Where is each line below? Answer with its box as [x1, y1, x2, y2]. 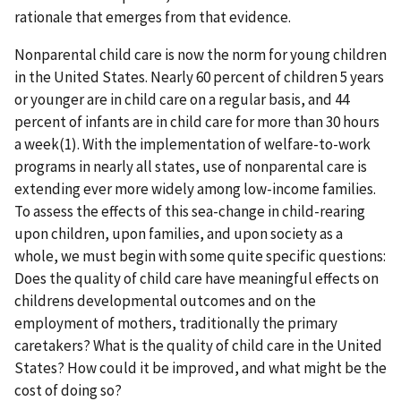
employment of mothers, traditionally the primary [14, 313, 337, 334]
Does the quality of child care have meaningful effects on [14, 269, 379, 289]
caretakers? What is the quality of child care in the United [14, 336, 382, 356]
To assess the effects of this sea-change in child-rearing [14, 201, 365, 222]
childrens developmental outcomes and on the [14, 291, 316, 311]
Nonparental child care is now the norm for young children [14, 45, 387, 65]
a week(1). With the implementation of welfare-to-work [14, 134, 371, 155]
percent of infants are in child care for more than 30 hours [14, 112, 380, 132]
